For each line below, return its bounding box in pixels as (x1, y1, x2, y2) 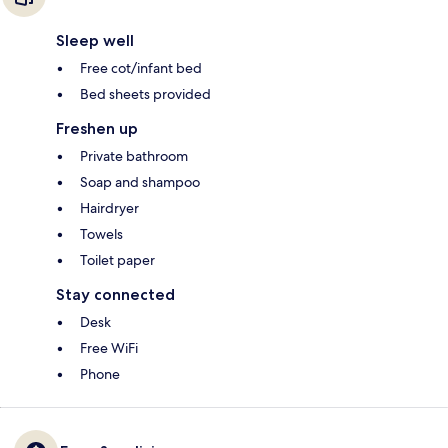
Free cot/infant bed (80, 59, 202, 78)
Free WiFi (80, 339, 138, 358)
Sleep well (56, 31, 134, 51)
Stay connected (56, 285, 175, 305)
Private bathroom (80, 147, 188, 166)
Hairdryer (80, 199, 139, 218)
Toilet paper (80, 251, 155, 270)
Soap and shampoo (80, 173, 200, 192)
